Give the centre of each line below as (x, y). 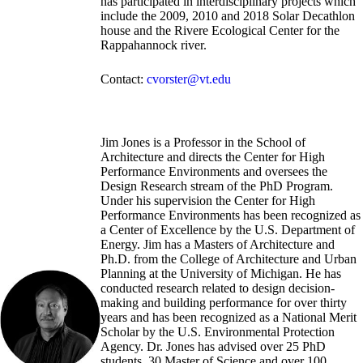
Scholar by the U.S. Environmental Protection (218, 331)
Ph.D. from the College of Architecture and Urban (228, 258)
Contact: (124, 79)
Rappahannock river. (154, 45)
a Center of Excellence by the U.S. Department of (228, 229)
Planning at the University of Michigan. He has (221, 273)
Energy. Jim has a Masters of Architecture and (218, 244)
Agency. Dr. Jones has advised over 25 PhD (213, 346)
